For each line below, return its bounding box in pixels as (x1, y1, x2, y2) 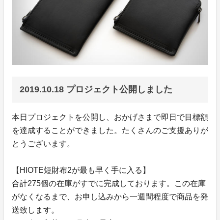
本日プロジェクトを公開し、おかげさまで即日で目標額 (12, 112, 208, 121)
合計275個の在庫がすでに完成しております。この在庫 (12, 179, 206, 188)
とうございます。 (12, 139, 75, 148)
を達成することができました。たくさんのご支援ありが (12, 126, 208, 135)
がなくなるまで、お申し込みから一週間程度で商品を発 (12, 192, 208, 201)
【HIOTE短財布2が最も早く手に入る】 (12, 165, 150, 174)
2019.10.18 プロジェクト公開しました (20, 84, 172, 94)
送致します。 (12, 205, 59, 214)
